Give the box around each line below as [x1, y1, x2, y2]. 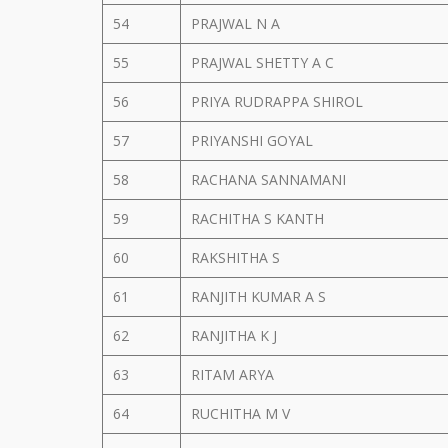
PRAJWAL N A [191, 14, 284, 33]
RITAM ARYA [191, 365, 278, 384]
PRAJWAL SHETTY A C [191, 53, 338, 72]
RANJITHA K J [191, 326, 281, 345]
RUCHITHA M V [191, 404, 294, 423]
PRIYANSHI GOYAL [191, 131, 317, 150]
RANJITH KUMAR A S [191, 287, 330, 306]
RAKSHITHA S [191, 248, 284, 267]
